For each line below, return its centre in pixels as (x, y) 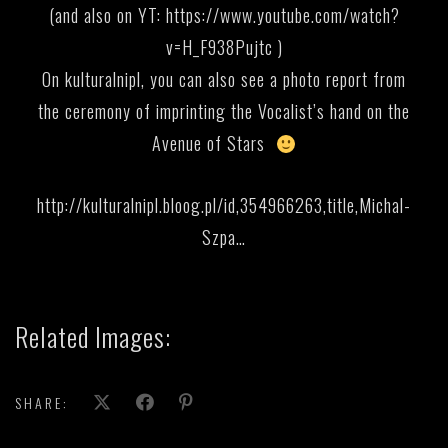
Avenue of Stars (214, 143)
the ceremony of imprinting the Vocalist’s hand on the (224, 111)
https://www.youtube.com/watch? (282, 15)
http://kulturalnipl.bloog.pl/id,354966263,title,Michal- (224, 205)
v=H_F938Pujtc (219, 47)
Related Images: (93, 337)
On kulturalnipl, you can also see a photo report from (224, 79)
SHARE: (42, 403)
